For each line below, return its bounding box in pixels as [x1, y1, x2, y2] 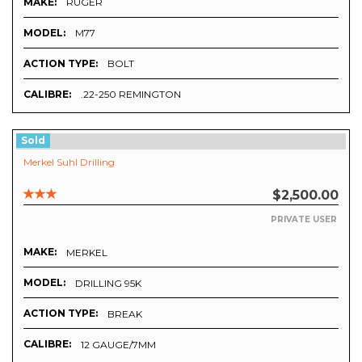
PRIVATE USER [271, 213, 337, 225]
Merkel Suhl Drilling [23, 156, 115, 169]
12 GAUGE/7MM [81, 338, 156, 351]
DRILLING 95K [75, 276, 141, 289]
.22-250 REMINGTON [81, 88, 181, 101]
